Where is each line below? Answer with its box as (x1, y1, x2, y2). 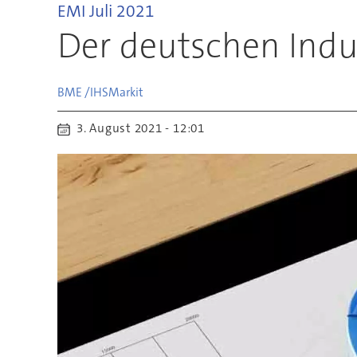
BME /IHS (57, 84, 108, 100)
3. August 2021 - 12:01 (86, 120, 205, 137)
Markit (108, 84, 143, 100)
